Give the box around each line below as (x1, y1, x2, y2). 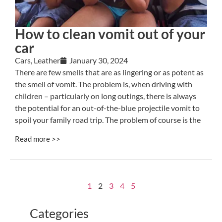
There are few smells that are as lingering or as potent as (15, 67, 204, 77)
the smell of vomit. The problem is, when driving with (15, 79, 192, 89)
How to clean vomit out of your (15, 25, 205, 43)
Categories (30, 206, 89, 221)
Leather (34, 55, 60, 65)
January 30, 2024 (69, 55, 128, 65)
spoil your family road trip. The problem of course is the (15, 115, 201, 125)
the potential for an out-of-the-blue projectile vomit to (15, 103, 200, 113)
